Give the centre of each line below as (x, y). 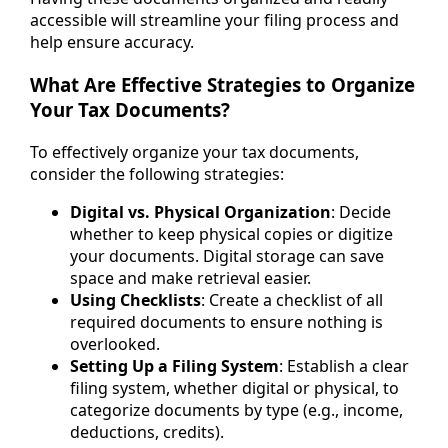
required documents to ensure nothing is (226, 321)
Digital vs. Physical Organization (200, 211)
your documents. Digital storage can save (227, 255)
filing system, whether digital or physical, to (234, 387)
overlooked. (115, 343)
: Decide (361, 211)
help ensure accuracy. (112, 42)
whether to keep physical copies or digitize (231, 233)
